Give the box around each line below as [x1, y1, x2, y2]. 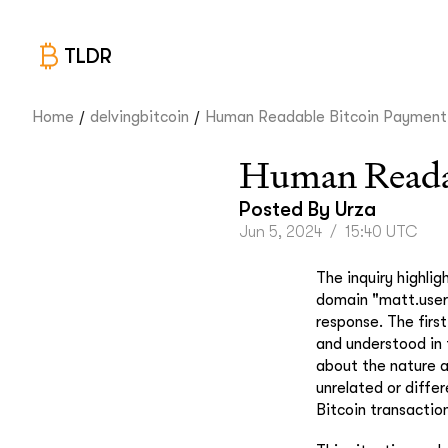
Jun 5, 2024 [239, 223, 322, 241]
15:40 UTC [345, 223, 418, 241]
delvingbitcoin [90, 108, 189, 126]
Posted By [239, 198, 335, 221]
